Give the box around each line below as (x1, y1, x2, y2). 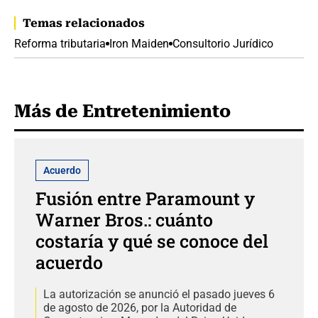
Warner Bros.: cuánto (35, 208, 213, 232)
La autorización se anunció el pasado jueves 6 (43, 287, 275, 302)
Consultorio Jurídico (172, 37, 273, 51)
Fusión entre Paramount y (35, 187, 255, 211)
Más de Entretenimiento (14, 101, 231, 122)
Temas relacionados (23, 16, 145, 31)
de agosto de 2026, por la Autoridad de (43, 301, 236, 315)
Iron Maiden (109, 37, 169, 51)
